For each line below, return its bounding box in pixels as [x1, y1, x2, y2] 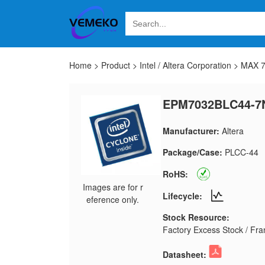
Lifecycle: [162, 190, 202, 202]
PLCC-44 [224, 146, 258, 158]
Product [101, 59, 130, 71]
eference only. [86, 193, 140, 205]
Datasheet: [162, 248, 206, 260]
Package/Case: [162, 146, 222, 158]
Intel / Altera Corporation [140, 59, 231, 71]
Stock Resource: [162, 211, 230, 223]
